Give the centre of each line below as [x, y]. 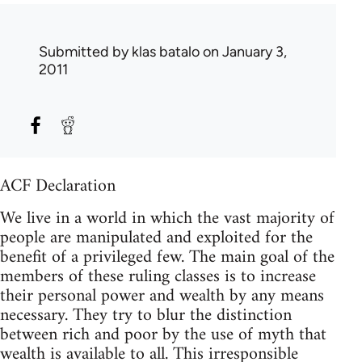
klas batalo [166, 52]
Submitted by [85, 52]
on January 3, [243, 52]
